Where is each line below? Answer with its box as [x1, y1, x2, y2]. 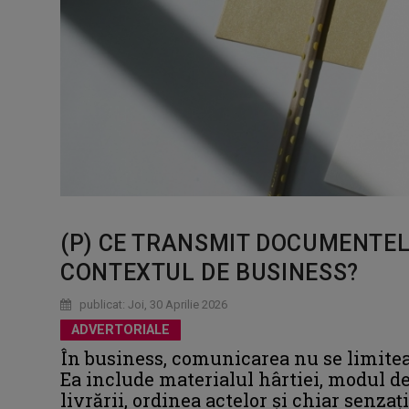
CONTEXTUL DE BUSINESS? [60, 258, 359, 286]
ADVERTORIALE [71, 321, 170, 338]
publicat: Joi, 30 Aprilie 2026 [77, 297, 227, 311]
